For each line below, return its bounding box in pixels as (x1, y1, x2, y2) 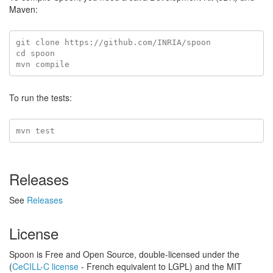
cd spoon (15, 48, 55, 58)
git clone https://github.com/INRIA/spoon (15, 37, 211, 47)
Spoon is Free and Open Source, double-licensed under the (9, 248, 239, 260)
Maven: (9, 3, 38, 15)
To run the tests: (9, 91, 72, 104)
